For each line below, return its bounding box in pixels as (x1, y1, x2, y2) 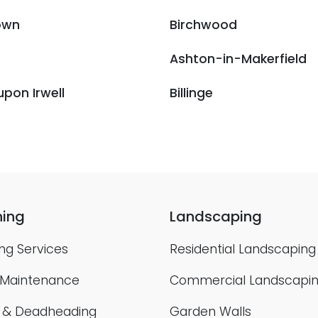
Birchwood (170, 16, 237, 33)
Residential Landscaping (170, 241, 316, 258)
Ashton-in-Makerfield (170, 50, 307, 67)
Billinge (170, 84, 213, 102)
